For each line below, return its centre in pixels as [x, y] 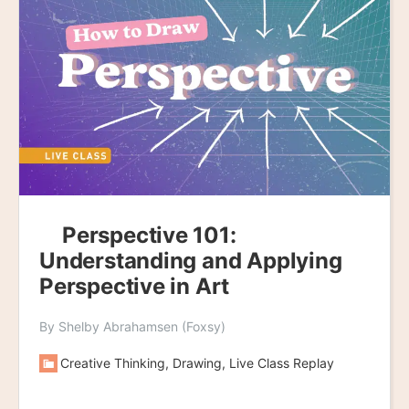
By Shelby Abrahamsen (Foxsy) [132, 327]
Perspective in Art [135, 287]
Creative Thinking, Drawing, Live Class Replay [197, 363]
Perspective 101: [149, 236]
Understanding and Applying [191, 261]
